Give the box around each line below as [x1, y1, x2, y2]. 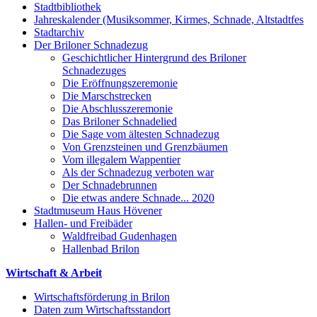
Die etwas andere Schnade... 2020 [62, 191, 214, 204]
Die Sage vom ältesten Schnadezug [62, 127, 219, 140]
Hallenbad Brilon [62, 242, 139, 255]
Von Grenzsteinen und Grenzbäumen [62, 140, 228, 153]
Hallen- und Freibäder [34, 217, 132, 229]
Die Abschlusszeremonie [62, 102, 173, 115]
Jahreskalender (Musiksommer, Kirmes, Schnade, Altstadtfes [34, 13, 304, 25]
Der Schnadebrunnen [62, 178, 157, 191]
